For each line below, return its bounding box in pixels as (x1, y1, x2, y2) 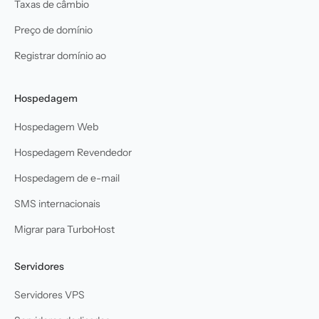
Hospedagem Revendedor (14, 145, 132, 159)
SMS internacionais (14, 197, 100, 210)
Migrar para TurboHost (14, 222, 115, 236)
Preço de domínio (14, 23, 93, 36)
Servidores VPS (14, 288, 85, 301)
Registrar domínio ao (14, 48, 106, 62)
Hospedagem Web (14, 120, 98, 133)
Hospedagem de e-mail (14, 171, 120, 184)
